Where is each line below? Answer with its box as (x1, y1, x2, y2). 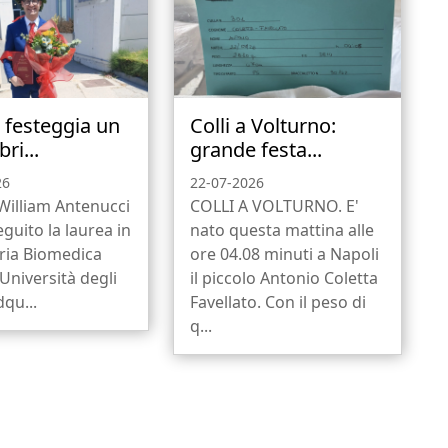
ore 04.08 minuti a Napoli (189, 242, 379, 265)
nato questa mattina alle (189, 218, 374, 241)
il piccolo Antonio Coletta (189, 266, 378, 289)
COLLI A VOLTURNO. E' (189, 194, 359, 217)
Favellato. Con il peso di (189, 290, 366, 313)
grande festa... (189, 135, 322, 163)
